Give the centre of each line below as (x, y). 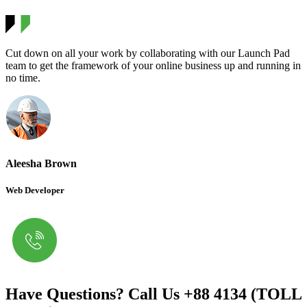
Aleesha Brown (41, 163)
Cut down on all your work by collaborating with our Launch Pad (148, 53)
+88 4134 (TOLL (243, 294)
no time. (23, 78)
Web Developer (35, 190)
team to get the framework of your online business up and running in (153, 66)
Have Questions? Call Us (95, 294)
